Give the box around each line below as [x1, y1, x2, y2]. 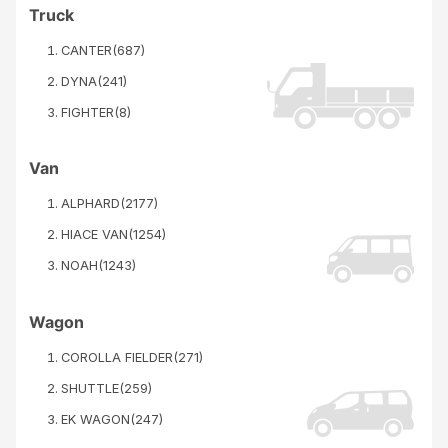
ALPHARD [60, 196, 120, 212]
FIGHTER [60, 104, 114, 120]
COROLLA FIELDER [60, 349, 173, 365]
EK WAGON [60, 411, 130, 427]
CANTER [60, 42, 112, 58]
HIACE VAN [60, 227, 128, 243]
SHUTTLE [60, 380, 119, 396]
